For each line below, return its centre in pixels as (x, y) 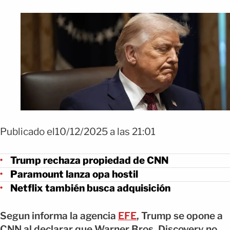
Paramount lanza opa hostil (74, 174)
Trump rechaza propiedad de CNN (89, 160)
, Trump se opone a (180, 216)
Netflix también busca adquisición (90, 188)
